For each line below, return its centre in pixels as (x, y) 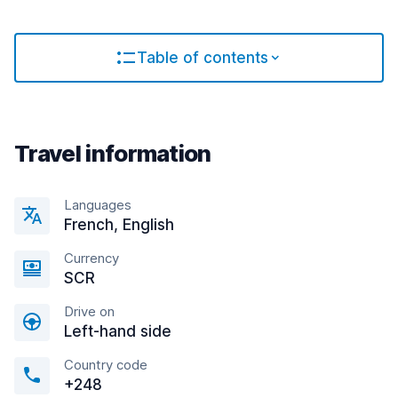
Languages (98, 205)
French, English (119, 225)
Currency (92, 258)
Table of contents (203, 58)
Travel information (113, 153)
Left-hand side (118, 331)
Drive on (89, 311)
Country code (106, 365)
